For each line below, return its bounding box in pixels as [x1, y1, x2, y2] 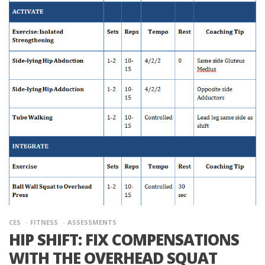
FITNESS [30, 218, 58, 227]
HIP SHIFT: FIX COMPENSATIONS [9, 229, 239, 251]
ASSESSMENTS [67, 218, 117, 227]
